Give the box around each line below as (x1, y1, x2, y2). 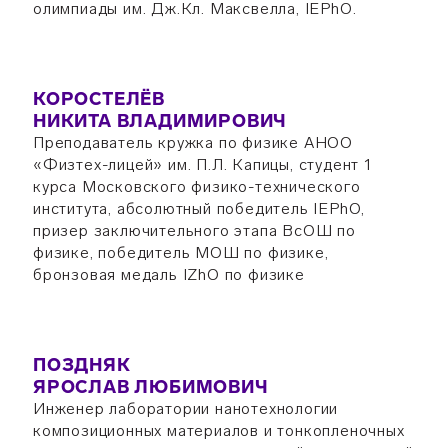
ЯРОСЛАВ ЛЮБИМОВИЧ (32, 376, 269, 398)
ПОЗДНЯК (32, 354, 131, 376)
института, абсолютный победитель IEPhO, (32, 199, 366, 218)
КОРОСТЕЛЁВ (32, 88, 165, 110)
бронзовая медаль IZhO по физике (32, 265, 305, 284)
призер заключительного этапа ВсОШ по (32, 221, 356, 240)
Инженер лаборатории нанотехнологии (32, 399, 339, 418)
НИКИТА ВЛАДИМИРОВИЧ (32, 110, 288, 132)
